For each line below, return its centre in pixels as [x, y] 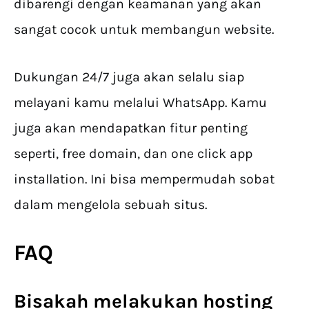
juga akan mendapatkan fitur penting [131, 128]
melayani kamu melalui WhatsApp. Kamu [140, 103]
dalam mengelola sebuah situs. [110, 205]
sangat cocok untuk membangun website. [144, 30]
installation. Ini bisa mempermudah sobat [144, 179]
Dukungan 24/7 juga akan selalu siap [129, 77]
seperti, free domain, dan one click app [133, 154]
